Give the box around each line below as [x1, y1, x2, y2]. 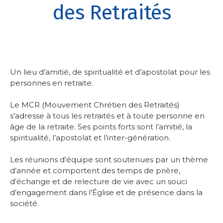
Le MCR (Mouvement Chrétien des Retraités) [10, 100, 180, 110]
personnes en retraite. [10, 78, 93, 88]
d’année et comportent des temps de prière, [10, 165, 180, 175]
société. [10, 198, 39, 208]
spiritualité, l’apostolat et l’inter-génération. [10, 132, 170, 142]
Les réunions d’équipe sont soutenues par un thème [10, 154, 208, 164]
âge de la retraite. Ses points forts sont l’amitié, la [10, 121, 192, 131]
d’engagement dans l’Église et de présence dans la [10, 187, 203, 197]
